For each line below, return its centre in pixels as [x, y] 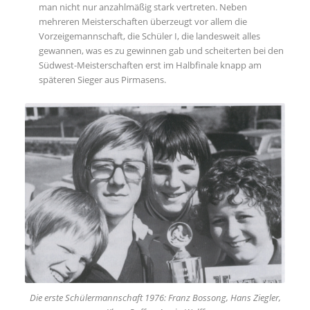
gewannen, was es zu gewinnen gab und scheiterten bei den [161, 50]
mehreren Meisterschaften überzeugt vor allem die [143, 21]
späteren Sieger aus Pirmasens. [102, 79]
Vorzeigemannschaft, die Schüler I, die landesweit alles [149, 36]
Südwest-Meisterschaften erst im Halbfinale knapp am [150, 65]
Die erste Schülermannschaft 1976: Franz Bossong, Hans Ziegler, [155, 297]
